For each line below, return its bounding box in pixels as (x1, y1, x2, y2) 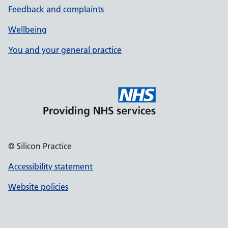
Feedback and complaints (8, 4, 104, 14)
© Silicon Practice (8, 141, 72, 151)
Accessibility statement (8, 161, 93, 172)
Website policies (8, 182, 68, 192)
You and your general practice (8, 45, 122, 55)
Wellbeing (8, 24, 47, 35)
